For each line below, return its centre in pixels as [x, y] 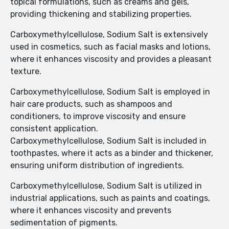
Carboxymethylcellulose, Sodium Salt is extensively [109, 35]
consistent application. [54, 129]
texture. [26, 72]
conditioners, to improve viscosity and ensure [98, 117]
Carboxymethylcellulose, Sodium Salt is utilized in [106, 186]
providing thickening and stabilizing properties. [101, 14]
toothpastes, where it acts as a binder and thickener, [112, 153]
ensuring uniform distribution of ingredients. [97, 166]
